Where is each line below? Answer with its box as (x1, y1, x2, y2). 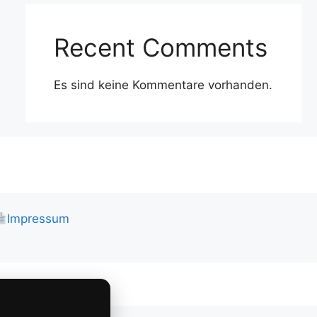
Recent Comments (54, 33, 267, 62)
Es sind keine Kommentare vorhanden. (54, 78, 272, 92)
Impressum (7, 212, 70, 226)
